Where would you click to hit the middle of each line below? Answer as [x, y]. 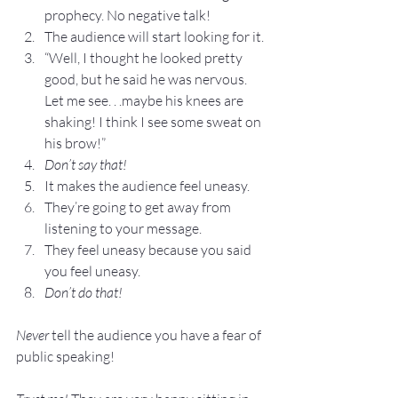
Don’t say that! [86, 164]
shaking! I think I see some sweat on [154, 121]
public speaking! [65, 356]
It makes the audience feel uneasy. [147, 185]
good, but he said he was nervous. [147, 79]
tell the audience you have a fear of [156, 334]
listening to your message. [123, 228]
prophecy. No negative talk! [127, 15]
